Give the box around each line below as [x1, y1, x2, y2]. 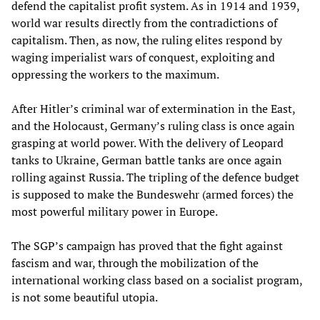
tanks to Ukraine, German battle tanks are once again [11, 151, 282, 168]
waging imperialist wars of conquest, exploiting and [11, 49, 275, 65]
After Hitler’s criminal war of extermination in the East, [11, 100, 295, 116]
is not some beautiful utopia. [11, 289, 158, 305]
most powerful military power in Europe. [11, 203, 218, 219]
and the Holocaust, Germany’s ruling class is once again [11, 117, 295, 134]
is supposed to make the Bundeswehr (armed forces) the [11, 186, 294, 202]
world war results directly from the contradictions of [11, 14, 277, 31]
